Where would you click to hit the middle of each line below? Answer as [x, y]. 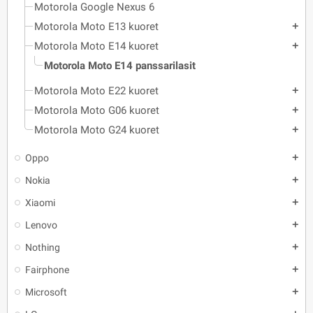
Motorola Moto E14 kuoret [96, 46]
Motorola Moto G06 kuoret [97, 110]
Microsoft [46, 292]
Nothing [43, 247]
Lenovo [41, 225]
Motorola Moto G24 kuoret [97, 130]
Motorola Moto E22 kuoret [96, 91]
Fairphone [47, 270]
